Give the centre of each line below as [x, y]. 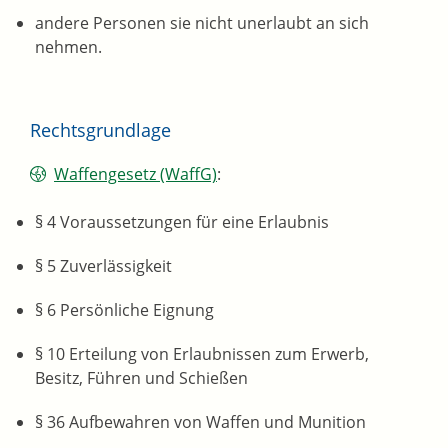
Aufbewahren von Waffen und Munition [215, 422]
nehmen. [68, 47]
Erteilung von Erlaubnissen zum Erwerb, [217, 354]
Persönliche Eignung [135, 310]
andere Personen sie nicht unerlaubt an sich [202, 23]
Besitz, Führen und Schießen [141, 378]
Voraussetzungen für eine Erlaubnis [192, 222]
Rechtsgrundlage [100, 130]
